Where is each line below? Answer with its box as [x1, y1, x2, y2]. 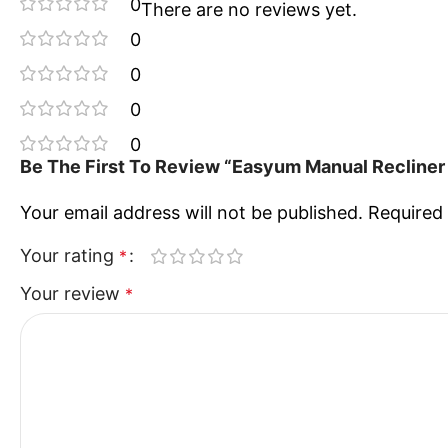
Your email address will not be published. [20, 201, 363, 223]
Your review [20, 282, 125, 304]
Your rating [20, 244, 119, 266]
